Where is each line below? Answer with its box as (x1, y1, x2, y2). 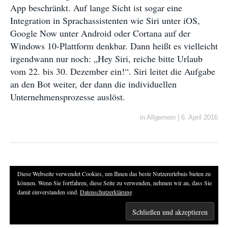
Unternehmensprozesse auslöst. (10, 91, 125, 103)
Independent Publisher (58, 215, 123, 223)
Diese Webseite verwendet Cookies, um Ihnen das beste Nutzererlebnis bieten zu (17, 169, 211, 178)
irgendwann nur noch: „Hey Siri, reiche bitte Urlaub (10, 52, 203, 65)
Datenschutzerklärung (80, 188, 132, 196)
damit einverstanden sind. (17, 188, 80, 196)
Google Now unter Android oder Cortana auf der (10, 27, 190, 40)
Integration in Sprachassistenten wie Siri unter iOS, (10, 14, 200, 27)
